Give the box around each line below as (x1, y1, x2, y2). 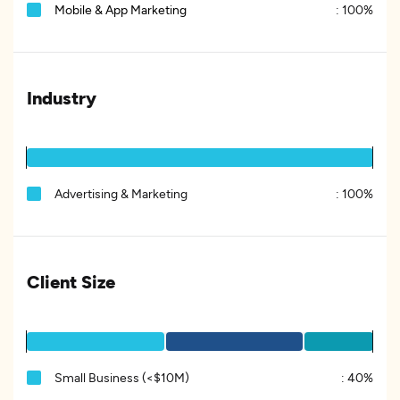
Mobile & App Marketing (54, 2, 187, 17)
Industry (27, 87, 96, 108)
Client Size (27, 271, 115, 292)
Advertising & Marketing (54, 186, 187, 201)
